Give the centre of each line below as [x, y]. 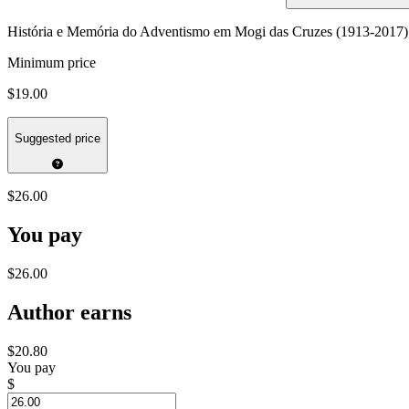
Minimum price [52, 62]
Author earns [69, 313]
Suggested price [58, 139]
